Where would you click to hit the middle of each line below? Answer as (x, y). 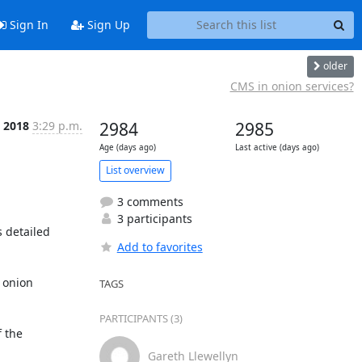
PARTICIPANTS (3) (141, 318)
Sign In (27, 25)
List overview (135, 170)
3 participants (153, 218)
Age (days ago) (127, 147)
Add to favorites (160, 246)
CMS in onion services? (292, 86)
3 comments (148, 201)
